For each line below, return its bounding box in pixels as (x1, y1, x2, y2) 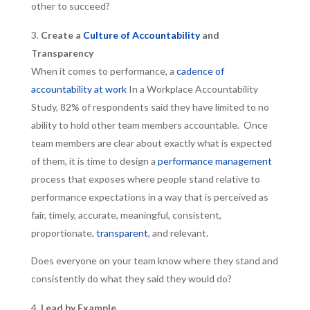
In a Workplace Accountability (126, 83, 258, 95)
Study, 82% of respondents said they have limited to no (30, 101, 269, 113)
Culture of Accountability (82, 29, 200, 41)
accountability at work (30, 83, 127, 95)
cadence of (176, 65, 224, 77)
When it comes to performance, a (30, 65, 176, 77)
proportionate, (30, 227, 96, 239)
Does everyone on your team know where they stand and (30, 255, 278, 266)
